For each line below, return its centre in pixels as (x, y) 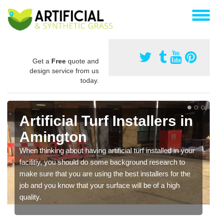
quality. (30, 197)
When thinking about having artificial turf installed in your (107, 150)
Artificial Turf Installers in (106, 121)
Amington (53, 137)
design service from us (64, 70)
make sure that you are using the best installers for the (105, 173)
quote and (82, 61)
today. (90, 80)
